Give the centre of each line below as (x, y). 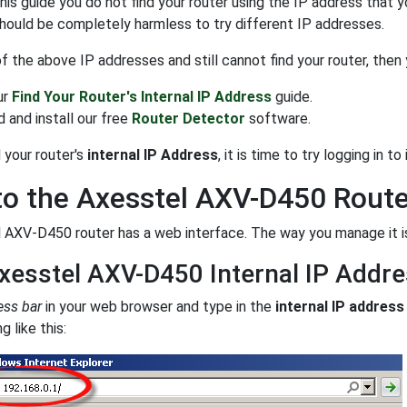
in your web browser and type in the (159, 307)
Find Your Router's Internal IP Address (142, 97)
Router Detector (189, 119)
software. (278, 119)
